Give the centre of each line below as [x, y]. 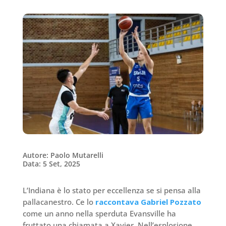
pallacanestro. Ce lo [59, 202]
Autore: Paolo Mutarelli [63, 155]
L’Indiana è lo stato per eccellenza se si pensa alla [111, 190]
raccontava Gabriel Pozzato [148, 202]
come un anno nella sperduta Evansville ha [99, 214]
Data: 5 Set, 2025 [51, 164]
